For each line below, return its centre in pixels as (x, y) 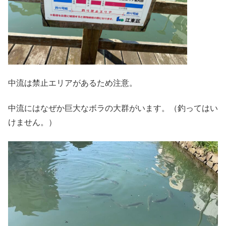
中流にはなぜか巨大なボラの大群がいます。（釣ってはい (113, 108)
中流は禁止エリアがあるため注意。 (73, 83)
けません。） (32, 123)
